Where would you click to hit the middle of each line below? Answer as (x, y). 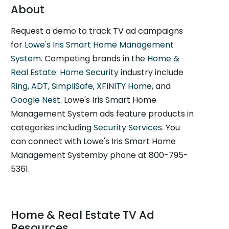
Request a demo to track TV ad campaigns (97, 31)
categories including (52, 128)
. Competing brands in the (94, 59)
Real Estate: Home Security (65, 72)
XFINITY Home (124, 86)
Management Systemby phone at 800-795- (100, 155)
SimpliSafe (73, 86)
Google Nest (36, 100)
